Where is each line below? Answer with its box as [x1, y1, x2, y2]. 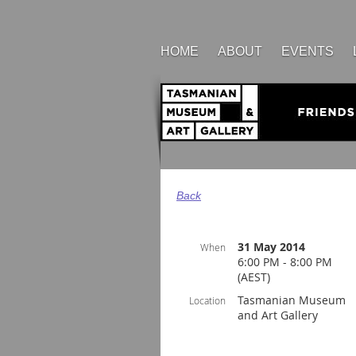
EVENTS [281, 44, 334, 58]
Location [189, 294, 226, 307]
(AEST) [238, 269, 270, 284]
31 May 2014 [238, 239, 305, 254]
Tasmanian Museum [238, 292, 346, 308]
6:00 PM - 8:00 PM [238, 254, 332, 269]
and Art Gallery [238, 308, 318, 323]
